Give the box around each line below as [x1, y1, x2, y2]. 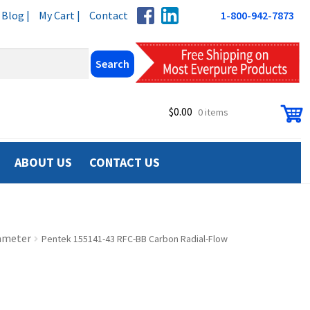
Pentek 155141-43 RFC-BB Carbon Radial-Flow [41, 232, 228, 245]
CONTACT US [89, 154, 160, 170]
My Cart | [38, 8, 80, 22]
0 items [197, 106, 228, 119]
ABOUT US [14, 154, 72, 170]
